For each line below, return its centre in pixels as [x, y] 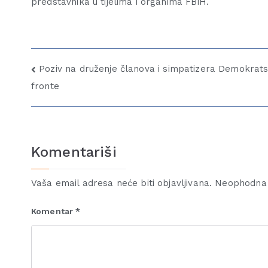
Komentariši [74, 152]
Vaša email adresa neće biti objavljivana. [122, 183]
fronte [45, 86]
